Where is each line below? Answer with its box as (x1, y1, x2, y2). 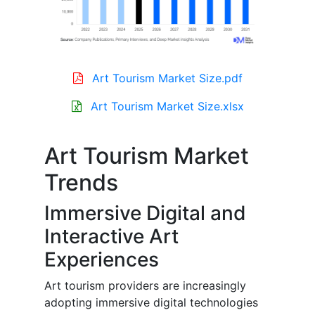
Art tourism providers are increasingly (44, 278, 246, 293)
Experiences (44, 247, 159, 272)
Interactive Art (44, 224, 179, 249)
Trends (44, 169, 118, 197)
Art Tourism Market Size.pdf (91, 71, 243, 86)
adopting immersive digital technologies (44, 295, 258, 310)
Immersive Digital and (44, 201, 246, 226)
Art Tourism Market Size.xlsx (90, 99, 244, 114)
